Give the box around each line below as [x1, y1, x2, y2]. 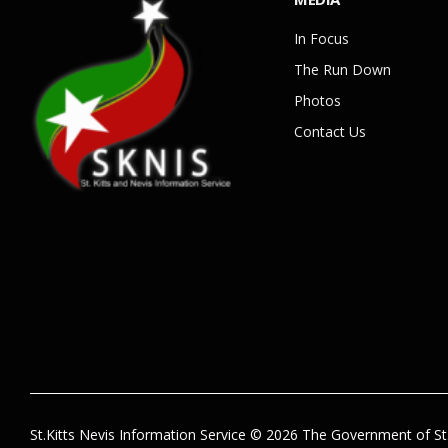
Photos [294, 91, 341, 111]
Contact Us [294, 122, 366, 142]
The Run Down [294, 60, 391, 80]
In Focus [294, 29, 349, 49]
